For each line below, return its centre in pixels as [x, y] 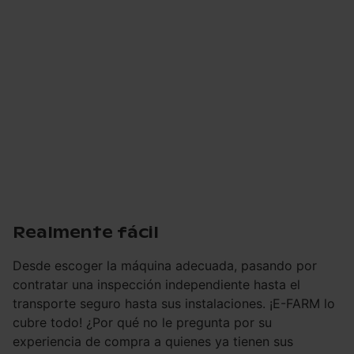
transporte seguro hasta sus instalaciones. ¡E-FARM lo [174, 303]
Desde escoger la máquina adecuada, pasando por [165, 265]
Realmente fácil [86, 232]
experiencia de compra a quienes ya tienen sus [153, 341]
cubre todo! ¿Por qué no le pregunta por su [142, 322]
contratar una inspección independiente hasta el [156, 284]
